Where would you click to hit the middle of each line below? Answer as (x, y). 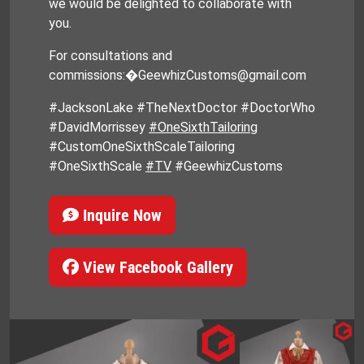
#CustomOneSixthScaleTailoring (142, 147)
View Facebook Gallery (156, 268)
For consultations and (110, 56)
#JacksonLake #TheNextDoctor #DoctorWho (182, 108)
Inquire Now (120, 216)
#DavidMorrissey (99, 128)
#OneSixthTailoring (203, 128)
